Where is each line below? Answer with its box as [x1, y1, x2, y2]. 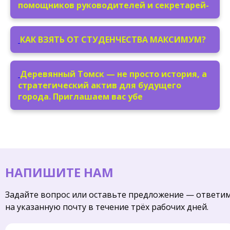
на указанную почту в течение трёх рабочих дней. [5, 201, 208, 213]
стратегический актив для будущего [18, 79, 181, 91]
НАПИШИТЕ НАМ [5, 163, 113, 181]
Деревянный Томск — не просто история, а [20, 68, 207, 80]
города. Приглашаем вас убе [18, 90, 143, 102]
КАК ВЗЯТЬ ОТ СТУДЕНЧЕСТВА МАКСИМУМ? [20, 33, 206, 45]
